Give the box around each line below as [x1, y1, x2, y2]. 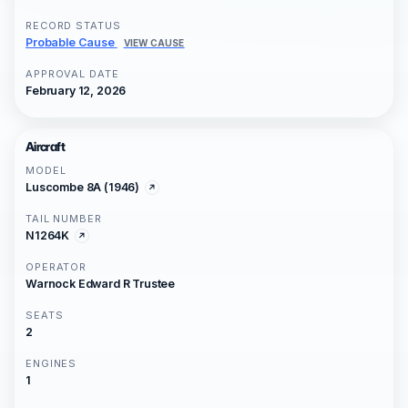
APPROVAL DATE [25, 67, 119, 81]
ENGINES [25, 357, 77, 371]
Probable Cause [25, 36, 115, 50]
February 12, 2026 [25, 84, 127, 98]
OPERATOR [25, 260, 87, 274]
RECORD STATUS [25, 19, 121, 33]
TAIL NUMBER [25, 212, 102, 226]
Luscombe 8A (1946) [25, 180, 140, 195]
